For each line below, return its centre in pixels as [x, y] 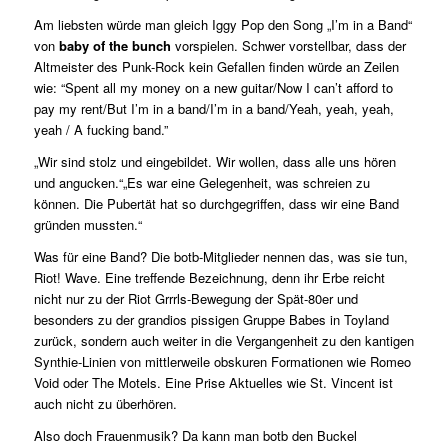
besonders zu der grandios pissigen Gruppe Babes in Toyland [211, 319]
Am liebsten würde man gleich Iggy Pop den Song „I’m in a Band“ [222, 24]
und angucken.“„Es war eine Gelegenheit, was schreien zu [201, 182]
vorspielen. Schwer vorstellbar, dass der [290, 45]
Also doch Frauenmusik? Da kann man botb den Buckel [195, 436]
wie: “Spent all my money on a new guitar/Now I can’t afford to [213, 87]
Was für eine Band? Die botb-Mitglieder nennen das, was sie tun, [220, 256]
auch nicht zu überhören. [105, 403]
